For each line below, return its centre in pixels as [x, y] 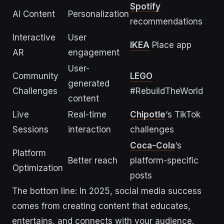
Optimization [38, 168]
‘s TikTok [183, 115]
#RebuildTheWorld [166, 91]
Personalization [98, 14]
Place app [170, 45]
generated [89, 84]
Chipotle [148, 115]
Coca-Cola [152, 146]
